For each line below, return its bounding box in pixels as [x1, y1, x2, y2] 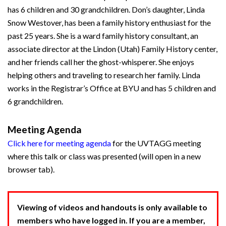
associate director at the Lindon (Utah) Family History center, [8, 44, 217, 53]
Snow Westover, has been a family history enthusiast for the [8, 18, 211, 27]
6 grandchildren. [8, 96, 63, 106]
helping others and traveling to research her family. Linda [8, 70, 200, 80]
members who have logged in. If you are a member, [17, 215, 205, 225]
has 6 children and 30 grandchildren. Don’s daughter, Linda [8, 5, 205, 14]
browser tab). [8, 164, 54, 174]
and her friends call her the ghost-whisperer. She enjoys [8, 57, 194, 67]
